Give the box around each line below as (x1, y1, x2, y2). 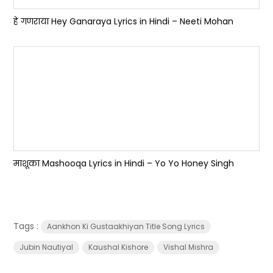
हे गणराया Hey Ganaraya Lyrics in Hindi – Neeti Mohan (13, 15, 234, 27)
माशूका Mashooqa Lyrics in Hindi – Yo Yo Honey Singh (13, 157, 235, 169)
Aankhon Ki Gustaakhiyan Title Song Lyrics (47, 221, 205, 232)
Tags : (13, 220, 41, 232)
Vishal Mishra (163, 242, 214, 252)
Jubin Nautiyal (19, 242, 74, 252)
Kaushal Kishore (88, 242, 149, 252)
